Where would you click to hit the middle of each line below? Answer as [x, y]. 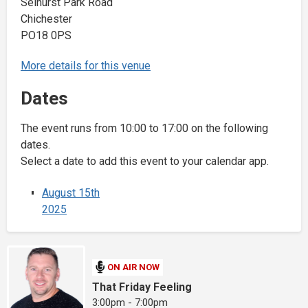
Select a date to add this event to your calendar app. [145, 162]
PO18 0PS [46, 36]
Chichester [46, 19]
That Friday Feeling [142, 287]
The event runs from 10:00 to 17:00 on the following [144, 129]
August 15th [71, 193]
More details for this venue [86, 66]
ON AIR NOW [134, 267]
